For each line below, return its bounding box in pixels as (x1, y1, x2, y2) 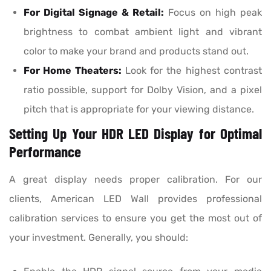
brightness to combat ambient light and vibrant (24, 26, 262, 38)
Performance (9, 142, 81, 161)
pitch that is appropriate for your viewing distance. (24, 103, 254, 116)
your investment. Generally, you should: (9, 232, 188, 244)
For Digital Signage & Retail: (24, 7, 164, 19)
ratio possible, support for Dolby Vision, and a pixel (24, 84, 262, 96)
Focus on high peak (164, 7, 262, 19)
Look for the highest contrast (121, 65, 263, 77)
